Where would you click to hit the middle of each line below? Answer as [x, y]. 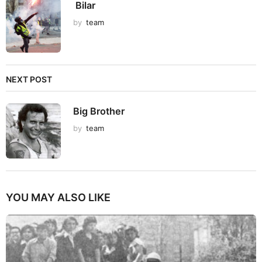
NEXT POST [29, 80]
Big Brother [99, 111]
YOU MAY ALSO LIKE [58, 198]
